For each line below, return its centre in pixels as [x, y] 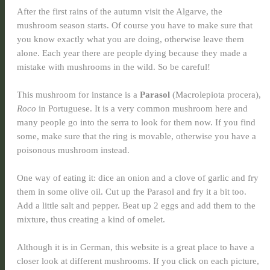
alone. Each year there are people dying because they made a [132, 53]
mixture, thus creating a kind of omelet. [92, 219]
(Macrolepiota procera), [217, 95]
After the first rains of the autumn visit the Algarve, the [120, 11]
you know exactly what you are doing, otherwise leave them [130, 39]
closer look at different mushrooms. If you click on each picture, [138, 261]
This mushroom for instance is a [78, 95]
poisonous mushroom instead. [73, 150]
